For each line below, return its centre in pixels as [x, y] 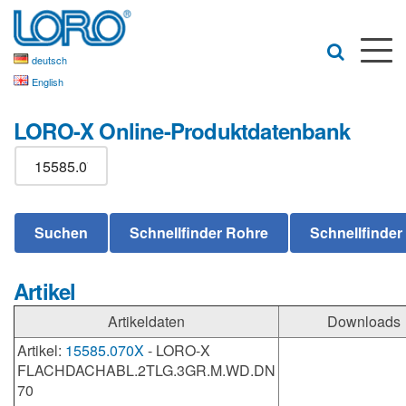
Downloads [363, 321]
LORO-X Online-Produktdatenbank [182, 130]
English [48, 82]
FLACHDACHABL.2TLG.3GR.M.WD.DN [146, 370]
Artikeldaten [146, 321]
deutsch [49, 60]
